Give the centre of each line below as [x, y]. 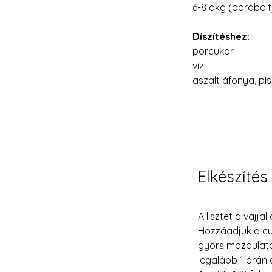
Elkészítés [233, 176]
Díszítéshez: [221, 36]
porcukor [213, 51]
